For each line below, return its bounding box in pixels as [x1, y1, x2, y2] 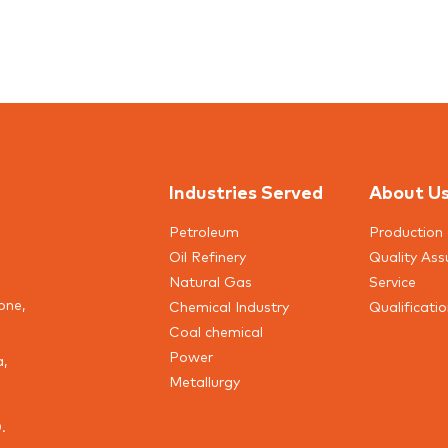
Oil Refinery [169, 247, 246, 265]
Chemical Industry [169, 297, 289, 315]
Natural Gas [169, 272, 252, 290]
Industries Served [169, 179, 323, 203]
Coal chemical [169, 322, 263, 340]
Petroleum [169, 222, 239, 240]
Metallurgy [169, 372, 240, 390]
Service [368, 272, 416, 290]
